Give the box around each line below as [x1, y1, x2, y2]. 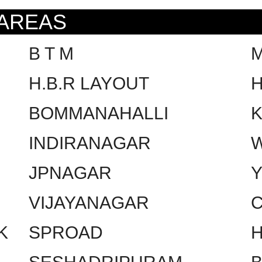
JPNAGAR [29, 163, 112, 182]
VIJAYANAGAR [29, 192, 149, 212]
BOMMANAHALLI [29, 103, 168, 123]
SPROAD [29, 222, 103, 242]
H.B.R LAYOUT [29, 73, 149, 93]
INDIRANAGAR [29, 133, 151, 153]
